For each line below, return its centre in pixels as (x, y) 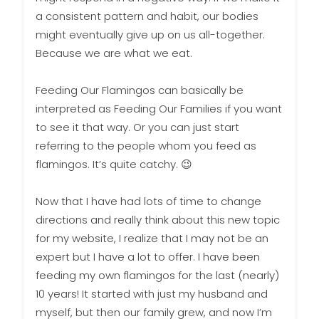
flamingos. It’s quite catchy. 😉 (114, 164)
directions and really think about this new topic (157, 220)
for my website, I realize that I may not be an (152, 239)
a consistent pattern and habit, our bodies (147, 16)
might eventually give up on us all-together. (150, 35)
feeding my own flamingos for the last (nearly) (157, 276)
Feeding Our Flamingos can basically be (139, 90)
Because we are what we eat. (114, 53)
